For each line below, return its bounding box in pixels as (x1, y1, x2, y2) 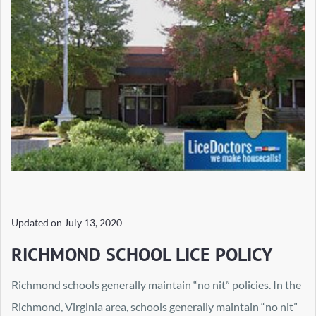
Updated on (11, 216, 64, 229)
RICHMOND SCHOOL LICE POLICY (11, 242, 272, 266)
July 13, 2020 (64, 216, 122, 229)
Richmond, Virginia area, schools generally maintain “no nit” (11, 299, 298, 313)
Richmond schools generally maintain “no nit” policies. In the (11, 277, 301, 291)
